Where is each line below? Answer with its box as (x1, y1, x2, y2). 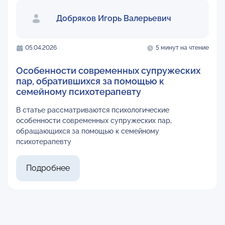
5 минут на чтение (156, 44, 209, 51)
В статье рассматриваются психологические (16, 106, 169, 114)
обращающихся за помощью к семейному (16, 127, 159, 135)
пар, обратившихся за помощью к (16, 76, 164, 86)
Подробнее (26, 163, 70, 173)
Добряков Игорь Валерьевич (56, 13, 171, 23)
